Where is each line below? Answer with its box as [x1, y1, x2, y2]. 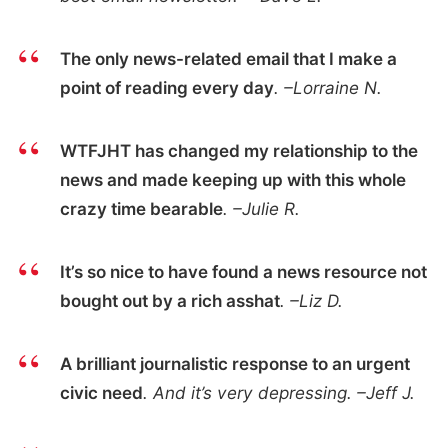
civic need [59, 382, 143, 404]
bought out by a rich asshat [59, 290, 280, 312]
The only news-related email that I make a [59, 47, 397, 69]
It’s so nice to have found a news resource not [59, 261, 427, 283]
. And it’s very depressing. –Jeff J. [142, 382, 415, 404]
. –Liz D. [279, 290, 343, 312]
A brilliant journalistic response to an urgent [59, 353, 410, 375]
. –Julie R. [222, 198, 300, 220]
